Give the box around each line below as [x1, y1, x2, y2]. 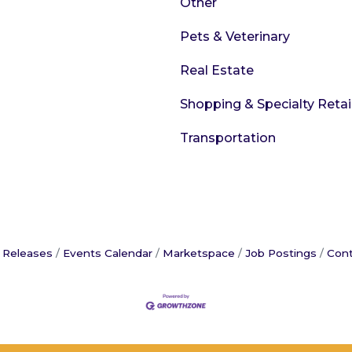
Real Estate [180, 63, 254, 78]
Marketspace [163, 247, 235, 259]
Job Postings [245, 247, 317, 259]
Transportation [180, 130, 276, 145]
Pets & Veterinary [180, 29, 290, 44]
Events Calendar [63, 247, 152, 259]
